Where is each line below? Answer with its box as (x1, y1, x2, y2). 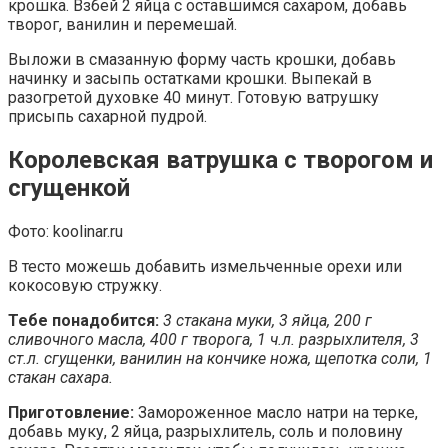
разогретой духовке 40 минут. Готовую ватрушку (8, 88, 379, 108)
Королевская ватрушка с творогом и (8, 146, 433, 175)
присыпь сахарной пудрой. (8, 107, 207, 127)
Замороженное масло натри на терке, (134, 403, 418, 423)
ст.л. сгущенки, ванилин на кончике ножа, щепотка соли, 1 (8, 349, 432, 369)
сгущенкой (8, 174, 130, 203)
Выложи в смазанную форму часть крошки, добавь (8, 50, 396, 70)
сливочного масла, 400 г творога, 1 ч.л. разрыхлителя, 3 (8, 330, 419, 350)
